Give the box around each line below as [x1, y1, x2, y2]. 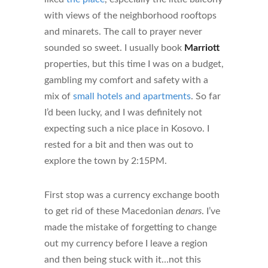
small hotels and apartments [73, 92, 191, 102]
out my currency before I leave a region [44, 239, 208, 249]
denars [176, 206, 202, 217]
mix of [44, 92, 73, 102]
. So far [191, 92, 221, 102]
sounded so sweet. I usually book [44, 43, 184, 53]
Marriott [184, 43, 220, 53]
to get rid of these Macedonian [44, 206, 176, 217]
